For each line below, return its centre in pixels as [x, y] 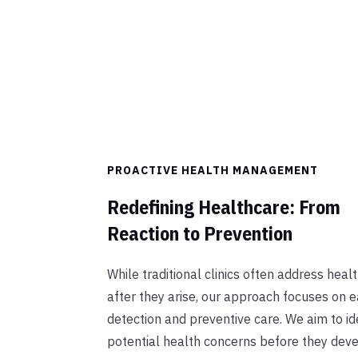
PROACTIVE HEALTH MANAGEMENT [213, 171]
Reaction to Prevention [200, 234]
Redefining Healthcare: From [224, 207]
